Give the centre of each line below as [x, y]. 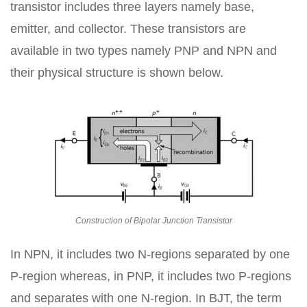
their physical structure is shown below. [117, 73]
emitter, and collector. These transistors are [128, 29]
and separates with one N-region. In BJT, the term [146, 298]
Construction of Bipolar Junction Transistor [153, 221]
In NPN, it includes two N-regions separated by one [150, 254]
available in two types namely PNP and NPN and [144, 51]
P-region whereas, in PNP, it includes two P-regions [151, 276]
